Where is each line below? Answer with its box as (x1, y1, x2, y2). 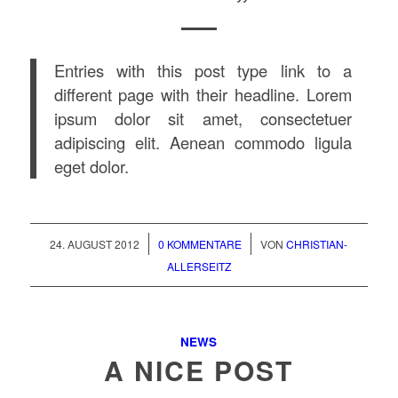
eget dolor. (53, 154, 129, 178)
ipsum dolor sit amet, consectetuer (53, 106, 352, 130)
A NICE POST (104, 351, 294, 390)
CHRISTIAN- (286, 236, 348, 252)
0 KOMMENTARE (158, 236, 243, 252)
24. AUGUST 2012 (50, 236, 140, 252)
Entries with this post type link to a (53, 58, 352, 82)
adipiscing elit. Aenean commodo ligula (53, 130, 352, 154)
